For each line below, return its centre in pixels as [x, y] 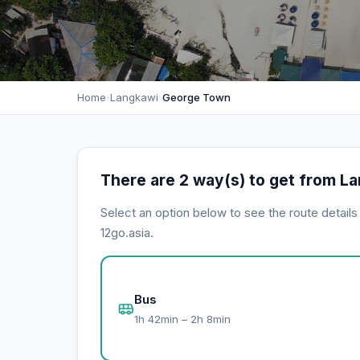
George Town [196, 97]
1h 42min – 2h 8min [182, 319]
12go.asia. [127, 233]
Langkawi [134, 97]
